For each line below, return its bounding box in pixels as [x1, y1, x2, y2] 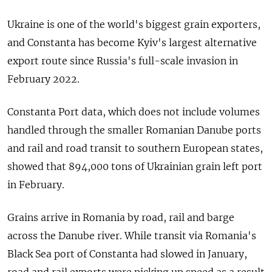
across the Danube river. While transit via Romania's [7, 229, 256, 242]
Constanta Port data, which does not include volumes [7, 106, 260, 118]
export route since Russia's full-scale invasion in [7, 55, 238, 67]
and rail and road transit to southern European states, [7, 142, 263, 155]
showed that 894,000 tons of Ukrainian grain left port [7, 160, 262, 173]
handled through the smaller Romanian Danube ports [7, 124, 261, 137]
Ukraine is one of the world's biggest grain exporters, [7, 18, 260, 31]
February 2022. [7, 73, 80, 86]
